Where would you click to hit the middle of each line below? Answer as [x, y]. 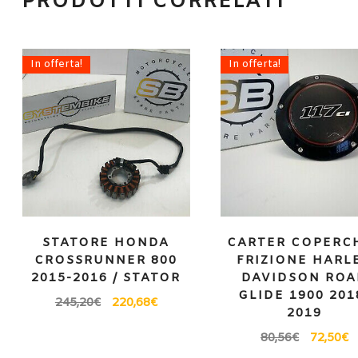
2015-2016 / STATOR [106, 278]
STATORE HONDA [106, 243]
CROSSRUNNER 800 [106, 261]
